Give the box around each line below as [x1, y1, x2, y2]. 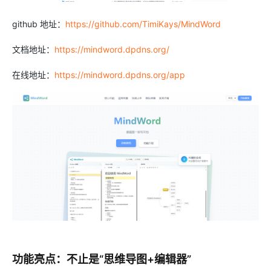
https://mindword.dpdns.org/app [54, 69, 185, 80]
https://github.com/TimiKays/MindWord [65, 18, 221, 29]
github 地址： [12, 18, 65, 29]
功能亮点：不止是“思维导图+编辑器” [12, 253, 191, 266]
